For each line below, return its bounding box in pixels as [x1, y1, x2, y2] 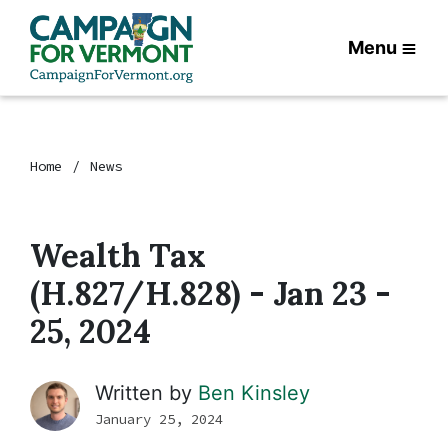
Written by [95, 381, 198, 405]
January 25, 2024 [95, 410, 223, 428]
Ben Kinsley [198, 381, 310, 405]
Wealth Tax [30, 235, 206, 276]
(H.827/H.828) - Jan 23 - [30, 273, 391, 314]
